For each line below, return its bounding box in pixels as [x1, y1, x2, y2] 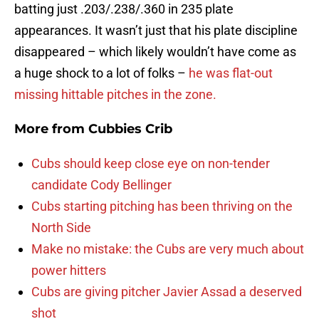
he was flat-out [189, 66, 273, 81]
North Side [31, 220, 91, 236]
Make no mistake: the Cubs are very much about [31, 241, 304, 257]
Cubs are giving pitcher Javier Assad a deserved [31, 284, 302, 300]
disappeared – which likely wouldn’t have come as [14, 44, 296, 60]
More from [14, 121, 88, 137]
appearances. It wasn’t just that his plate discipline [14, 23, 298, 38]
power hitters [31, 263, 106, 278]
